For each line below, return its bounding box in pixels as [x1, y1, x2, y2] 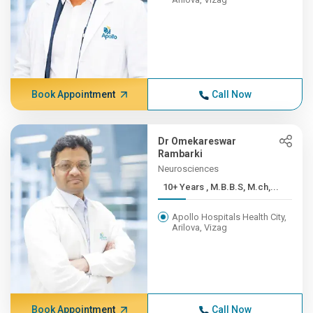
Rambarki [158, 148, 203, 159]
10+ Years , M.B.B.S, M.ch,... [206, 182, 279, 192]
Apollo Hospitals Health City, [172, 212, 287, 222]
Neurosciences [158, 163, 219, 174]
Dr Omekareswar [158, 136, 237, 147]
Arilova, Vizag [172, 222, 228, 233]
